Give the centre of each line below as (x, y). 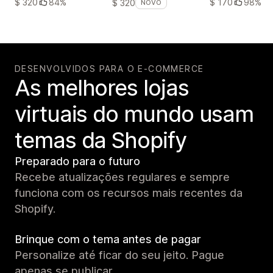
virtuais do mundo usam (134, 114)
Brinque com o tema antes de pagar (108, 239)
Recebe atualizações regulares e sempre (122, 177)
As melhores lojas (102, 88)
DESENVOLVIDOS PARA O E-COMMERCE (109, 69)
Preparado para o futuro (77, 161)
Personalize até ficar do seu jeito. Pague (119, 255)
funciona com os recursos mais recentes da (129, 193)
